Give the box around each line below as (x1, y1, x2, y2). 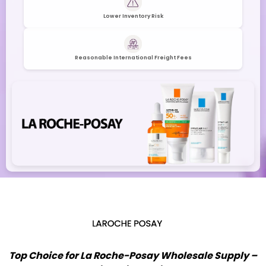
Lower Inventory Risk (103, 12, 163, 20)
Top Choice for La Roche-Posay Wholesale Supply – (9, 248, 257, 262)
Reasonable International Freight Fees (74, 53, 192, 61)
